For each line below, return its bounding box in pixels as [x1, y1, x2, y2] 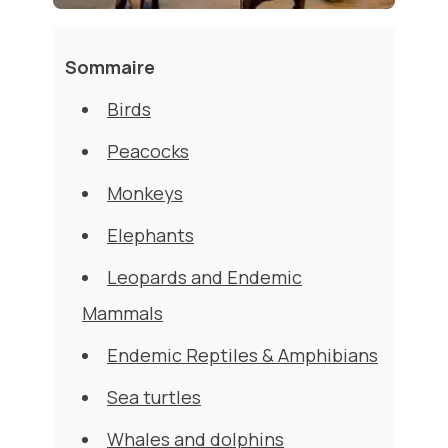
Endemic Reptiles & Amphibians [107, 343, 378, 368]
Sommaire [65, 55, 155, 80]
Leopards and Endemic [107, 265, 302, 290]
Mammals [82, 301, 163, 326]
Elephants [107, 223, 194, 248]
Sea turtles [107, 385, 201, 410]
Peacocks [107, 139, 189, 164]
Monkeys [107, 181, 183, 206]
